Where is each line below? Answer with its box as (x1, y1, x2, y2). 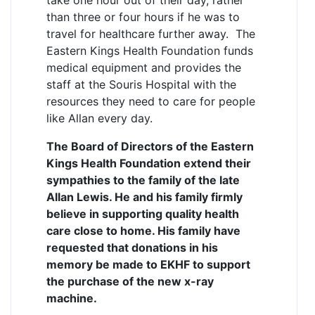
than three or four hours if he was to (46, 9, 240, 24)
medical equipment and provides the (46, 60, 241, 75)
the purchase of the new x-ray (46, 274, 214, 288)
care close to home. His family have (46, 223, 240, 238)
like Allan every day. (46, 110, 153, 125)
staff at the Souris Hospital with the (46, 77, 236, 91)
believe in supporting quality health (46, 206, 239, 221)
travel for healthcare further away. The (46, 26, 255, 41)
